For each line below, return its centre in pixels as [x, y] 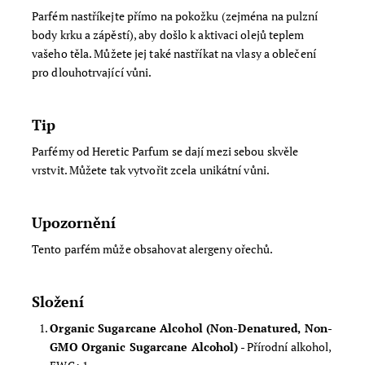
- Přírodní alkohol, [285, 347]
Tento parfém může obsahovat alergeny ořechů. [154, 249]
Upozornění [74, 223]
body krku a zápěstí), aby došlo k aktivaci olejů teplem [168, 35]
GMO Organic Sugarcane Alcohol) [144, 347]
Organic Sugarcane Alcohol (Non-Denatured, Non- [191, 328]
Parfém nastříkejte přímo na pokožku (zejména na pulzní [175, 16]
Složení [58, 302]
